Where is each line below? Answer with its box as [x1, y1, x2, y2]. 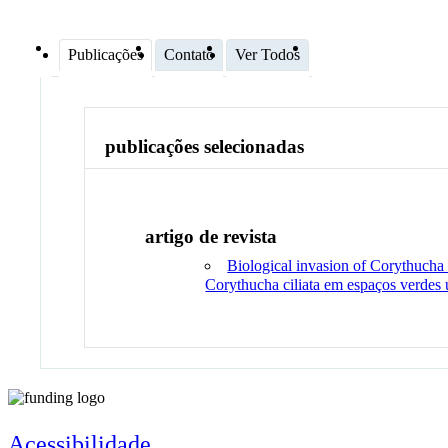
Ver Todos [235, 45, 300, 63]
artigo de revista [145, 225, 278, 247]
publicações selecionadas [105, 136, 305, 158]
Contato [164, 45, 214, 63]
